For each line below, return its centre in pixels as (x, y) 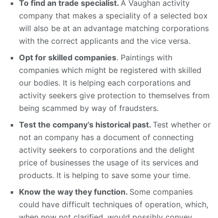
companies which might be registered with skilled (110, 70)
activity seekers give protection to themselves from (114, 96)
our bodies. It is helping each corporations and (105, 83)
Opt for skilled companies (68, 58)
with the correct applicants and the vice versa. (105, 41)
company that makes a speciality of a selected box (113, 16)
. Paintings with (144, 58)
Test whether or (182, 125)
